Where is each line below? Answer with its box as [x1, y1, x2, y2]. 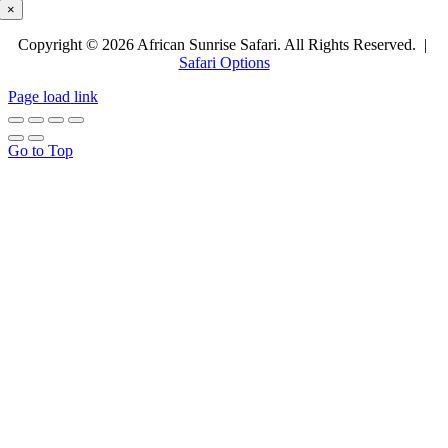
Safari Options [178, 53, 270, 71]
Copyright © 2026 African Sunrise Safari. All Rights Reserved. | [17, 35, 431, 53]
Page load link [8, 87, 98, 105]
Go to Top [8, 141, 73, 159]
